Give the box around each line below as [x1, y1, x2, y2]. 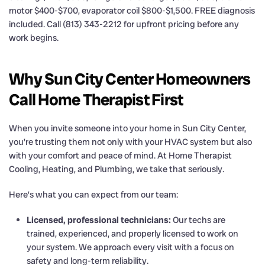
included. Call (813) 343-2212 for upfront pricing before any [9, 18, 239, 30]
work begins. [9, 31, 59, 44]
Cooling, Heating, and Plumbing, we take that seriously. [9, 163, 224, 175]
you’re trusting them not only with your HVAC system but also [9, 135, 252, 148]
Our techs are [171, 214, 225, 226]
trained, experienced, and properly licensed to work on [27, 227, 238, 240]
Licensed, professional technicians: [27, 214, 171, 226]
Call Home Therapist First [9, 89, 183, 110]
